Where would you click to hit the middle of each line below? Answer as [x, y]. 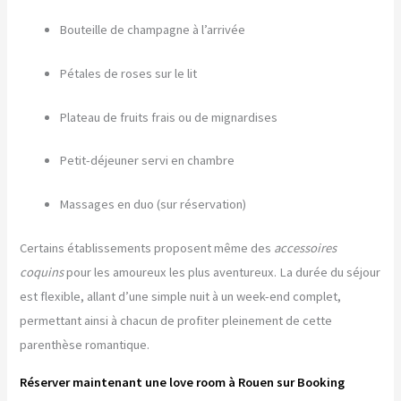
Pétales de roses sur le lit [128, 73]
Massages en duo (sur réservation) [153, 205]
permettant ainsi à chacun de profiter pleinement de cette [176, 321]
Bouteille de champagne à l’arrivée [153, 29]
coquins [42, 273]
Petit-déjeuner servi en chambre [147, 161]
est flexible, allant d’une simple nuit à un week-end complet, [181, 297]
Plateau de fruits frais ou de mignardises [169, 117]
